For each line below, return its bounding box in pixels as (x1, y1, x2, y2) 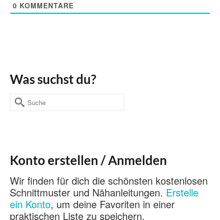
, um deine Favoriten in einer (51, 196, 175, 211)
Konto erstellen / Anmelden (10, 152, 167, 168)
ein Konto (10, 196, 51, 211)
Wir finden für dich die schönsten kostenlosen (10, 173, 208, 188)
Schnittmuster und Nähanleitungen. (10, 185, 166, 199)
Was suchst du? (10, 71, 96, 87)
